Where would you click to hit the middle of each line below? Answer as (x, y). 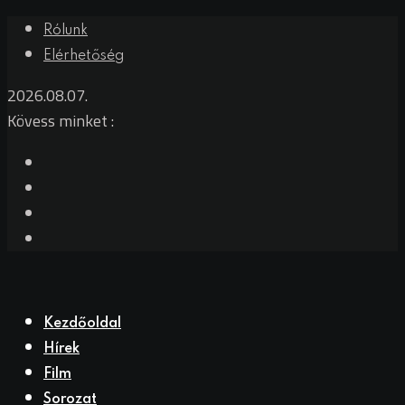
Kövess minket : (61, 121)
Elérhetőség (84, 56)
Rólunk (66, 31)
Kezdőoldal (82, 324)
